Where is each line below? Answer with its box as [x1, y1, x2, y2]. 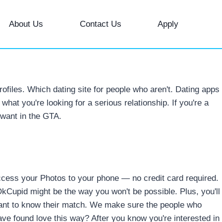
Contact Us [79, 19, 121, 29]
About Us [9, 19, 44, 29]
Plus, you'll [180, 186, 220, 196]
